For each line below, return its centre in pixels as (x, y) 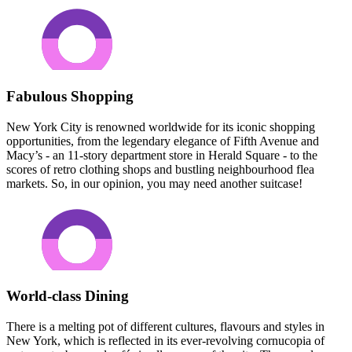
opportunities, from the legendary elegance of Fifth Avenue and (163, 141)
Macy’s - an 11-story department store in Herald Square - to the (162, 155)
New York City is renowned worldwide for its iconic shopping (161, 126)
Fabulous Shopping (70, 96)
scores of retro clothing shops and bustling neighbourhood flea (160, 169)
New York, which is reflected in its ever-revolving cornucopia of (165, 341)
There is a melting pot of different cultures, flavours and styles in (165, 326)
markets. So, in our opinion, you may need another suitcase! (154, 183)
